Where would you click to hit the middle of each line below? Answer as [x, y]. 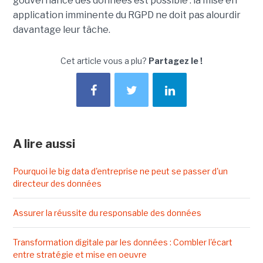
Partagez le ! [176, 61]
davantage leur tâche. [61, 30]
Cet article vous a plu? [104, 61]
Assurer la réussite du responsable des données [107, 213]
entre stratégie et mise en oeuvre [80, 255]
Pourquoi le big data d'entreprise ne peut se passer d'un [120, 171]
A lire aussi [44, 144]
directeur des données [57, 184]
